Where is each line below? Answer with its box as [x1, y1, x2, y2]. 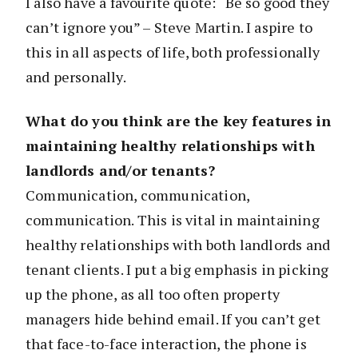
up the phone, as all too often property [26, 284, 280, 304]
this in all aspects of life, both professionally [26, 42, 320, 62]
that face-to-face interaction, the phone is [26, 334, 307, 354]
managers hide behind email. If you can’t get [26, 309, 320, 329]
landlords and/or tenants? [26, 161, 216, 181]
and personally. [26, 67, 126, 87]
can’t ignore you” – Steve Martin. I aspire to [26, 18, 313, 38]
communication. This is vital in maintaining [26, 210, 320, 230]
